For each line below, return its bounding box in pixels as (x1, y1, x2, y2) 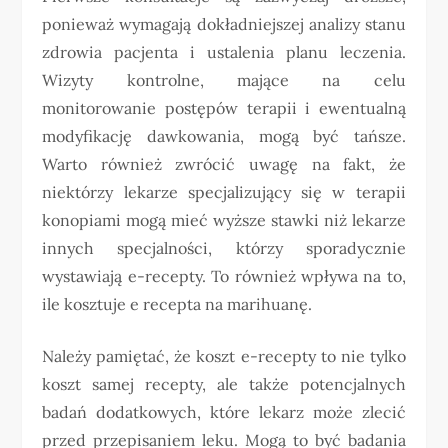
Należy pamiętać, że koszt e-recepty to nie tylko (42, 345, 406, 366)
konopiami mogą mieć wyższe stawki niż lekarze (42, 209, 406, 230)
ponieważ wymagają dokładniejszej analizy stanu (42, 13, 406, 34)
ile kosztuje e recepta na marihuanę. (42, 293, 313, 314)
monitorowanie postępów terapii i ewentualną (42, 97, 406, 118)
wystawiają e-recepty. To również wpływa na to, (42, 265, 406, 286)
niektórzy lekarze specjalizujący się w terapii (42, 181, 406, 202)
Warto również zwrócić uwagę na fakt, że (42, 153, 406, 174)
